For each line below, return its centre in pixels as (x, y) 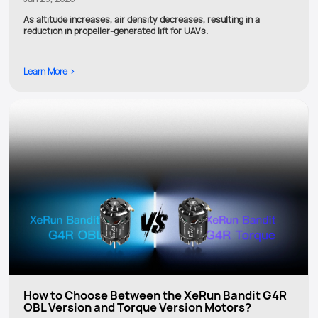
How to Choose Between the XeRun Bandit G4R (155, 295)
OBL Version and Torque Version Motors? (137, 307)
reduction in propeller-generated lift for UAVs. (116, 31)
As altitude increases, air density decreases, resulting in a (142, 19)
